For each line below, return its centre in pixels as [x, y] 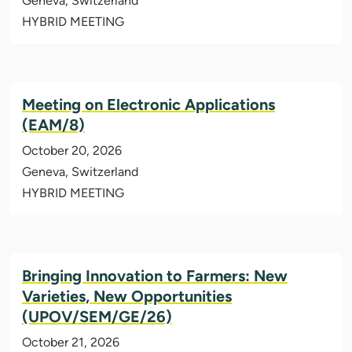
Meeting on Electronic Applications [148, 105]
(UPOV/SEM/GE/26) [97, 317]
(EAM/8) [53, 125]
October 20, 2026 [72, 151]
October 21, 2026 [71, 343]
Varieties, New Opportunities [127, 297]
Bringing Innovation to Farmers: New [155, 276]
